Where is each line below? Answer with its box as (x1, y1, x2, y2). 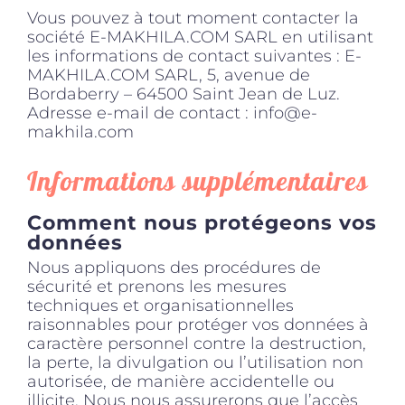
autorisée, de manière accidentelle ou (27, 372, 334, 392)
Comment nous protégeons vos (27, 210, 377, 235)
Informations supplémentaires (27, 163, 368, 201)
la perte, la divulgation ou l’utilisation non (27, 353, 363, 373)
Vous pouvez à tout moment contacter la (27, 7, 359, 28)
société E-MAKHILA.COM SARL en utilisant (27, 26, 373, 47)
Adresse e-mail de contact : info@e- (27, 102, 317, 123)
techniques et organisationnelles (27, 296, 294, 316)
